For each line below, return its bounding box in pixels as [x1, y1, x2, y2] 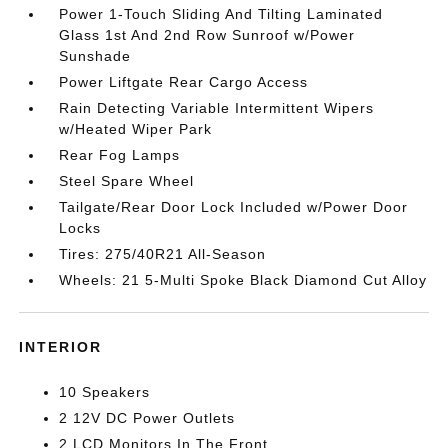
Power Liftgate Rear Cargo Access [59, 74, 309, 90]
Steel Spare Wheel [59, 173, 195, 189]
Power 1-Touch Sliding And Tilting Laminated [59, 6, 384, 22]
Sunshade [59, 48, 132, 64]
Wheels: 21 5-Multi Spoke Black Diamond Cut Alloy [59, 272, 428, 288]
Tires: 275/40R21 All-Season [59, 246, 267, 262]
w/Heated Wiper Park [59, 121, 213, 137]
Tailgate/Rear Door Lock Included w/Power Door [59, 199, 409, 215]
